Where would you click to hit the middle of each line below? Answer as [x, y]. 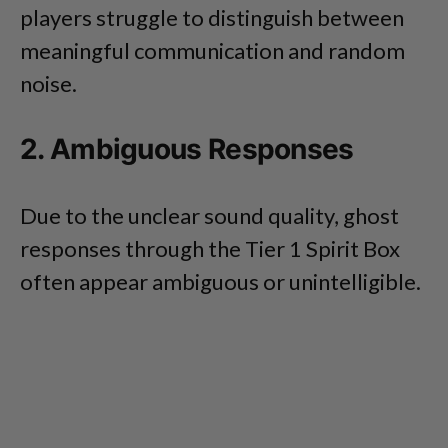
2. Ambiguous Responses [187, 149]
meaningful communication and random [212, 51]
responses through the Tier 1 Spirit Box [210, 249]
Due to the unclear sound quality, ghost [209, 216]
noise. [48, 84]
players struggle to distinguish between [212, 18]
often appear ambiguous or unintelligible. [220, 282]
